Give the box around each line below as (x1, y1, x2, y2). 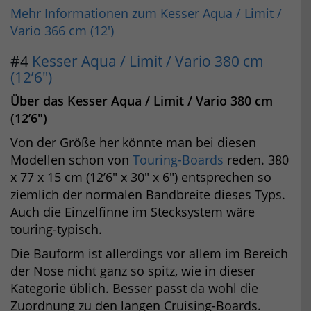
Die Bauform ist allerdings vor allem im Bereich (10, 244, 288, 262)
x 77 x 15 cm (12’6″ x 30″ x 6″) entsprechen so (10, 168, 271, 185)
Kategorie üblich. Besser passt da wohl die (10, 279, 258, 296)
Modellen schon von (10, 151, 133, 168)
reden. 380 (224, 151, 289, 168)
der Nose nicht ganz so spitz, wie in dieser (10, 262, 255, 279)
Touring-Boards (133, 151, 224, 168)
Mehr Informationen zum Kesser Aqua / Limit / (10, 4, 282, 22)
